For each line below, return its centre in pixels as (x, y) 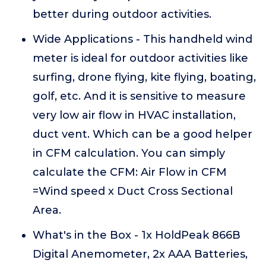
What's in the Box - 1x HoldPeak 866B (137, 235)
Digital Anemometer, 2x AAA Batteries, (140, 254)
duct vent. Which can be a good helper (142, 134)
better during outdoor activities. (122, 14)
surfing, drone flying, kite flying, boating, (144, 77)
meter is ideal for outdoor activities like (140, 58)
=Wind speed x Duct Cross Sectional (133, 191)
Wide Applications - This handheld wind (142, 39)
